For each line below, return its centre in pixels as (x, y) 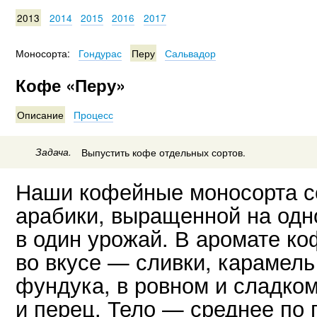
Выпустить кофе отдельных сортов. (163, 152)
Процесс (94, 114)
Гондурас (100, 53)
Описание (40, 114)
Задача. (54, 152)
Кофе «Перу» (70, 85)
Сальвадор (191, 53)
